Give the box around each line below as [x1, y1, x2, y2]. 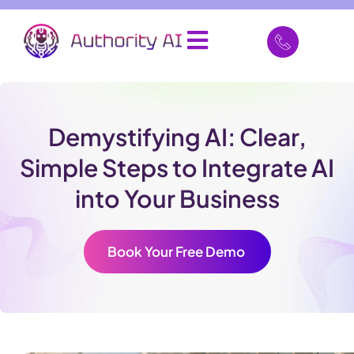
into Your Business [74, 183, 280, 214]
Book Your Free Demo [107, 243, 247, 261]
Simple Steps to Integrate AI [20, 153, 334, 183]
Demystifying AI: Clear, [47, 122, 307, 153]
